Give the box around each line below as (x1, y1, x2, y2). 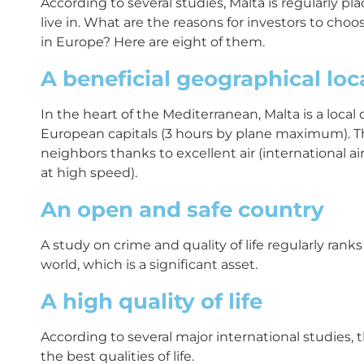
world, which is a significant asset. (41, 256, 258, 272)
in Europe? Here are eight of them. (41, 33, 265, 50)
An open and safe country (41, 196, 324, 223)
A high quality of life (41, 288, 262, 314)
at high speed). (41, 164, 137, 180)
